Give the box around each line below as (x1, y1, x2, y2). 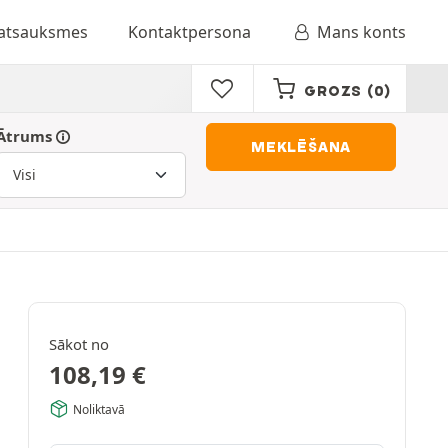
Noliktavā (73, 400, 125, 418)
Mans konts (317, 21, 406, 43)
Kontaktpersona (127, 21, 251, 43)
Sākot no (49, 334, 109, 354)
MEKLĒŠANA (250, 138, 352, 156)
